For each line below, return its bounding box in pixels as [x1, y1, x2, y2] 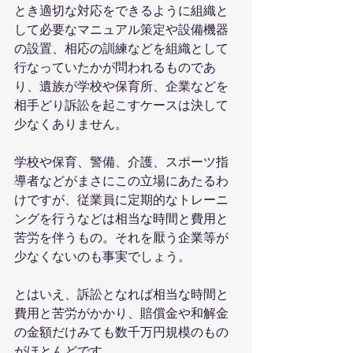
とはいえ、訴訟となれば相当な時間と [14, 287, 229, 303]
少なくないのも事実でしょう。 [14, 249, 191, 265]
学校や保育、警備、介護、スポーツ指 [14, 154, 229, 170]
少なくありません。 [14, 117, 128, 132]
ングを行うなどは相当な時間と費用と [14, 211, 229, 227]
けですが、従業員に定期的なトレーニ [14, 192, 229, 208]
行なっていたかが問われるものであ [14, 60, 216, 76]
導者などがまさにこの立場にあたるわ [14, 173, 229, 189]
